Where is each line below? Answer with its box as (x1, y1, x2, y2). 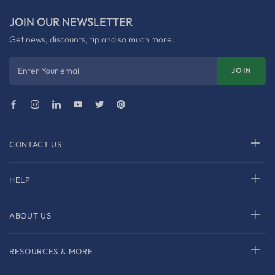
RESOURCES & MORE (9, 246, 93, 257)
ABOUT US (9, 211, 52, 221)
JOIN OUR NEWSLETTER (9, 14, 133, 29)
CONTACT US (9, 139, 62, 150)
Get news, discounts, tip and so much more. (9, 33, 174, 45)
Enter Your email (18, 64, 81, 76)
